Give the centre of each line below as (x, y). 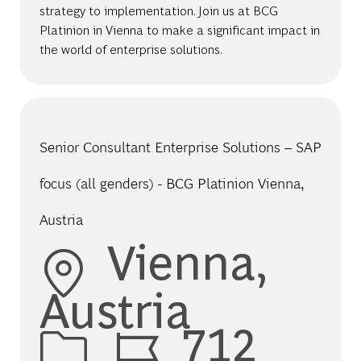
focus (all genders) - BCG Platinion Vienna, (171, 184)
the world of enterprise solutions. (131, 49)
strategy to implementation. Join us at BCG (158, 10)
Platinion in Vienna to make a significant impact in (179, 30)
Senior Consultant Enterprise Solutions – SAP (180, 147)
